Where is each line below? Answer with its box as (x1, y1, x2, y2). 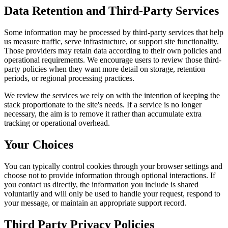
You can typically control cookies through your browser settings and (4, 161, 222, 170)
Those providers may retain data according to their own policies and (4, 46, 221, 55)
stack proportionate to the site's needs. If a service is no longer (4, 100, 202, 109)
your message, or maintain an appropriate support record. (4, 198, 186, 207)
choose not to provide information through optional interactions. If (4, 170, 215, 180)
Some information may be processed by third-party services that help (4, 28, 223, 37)
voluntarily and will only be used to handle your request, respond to (4, 189, 220, 198)
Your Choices (4, 138, 73, 152)
